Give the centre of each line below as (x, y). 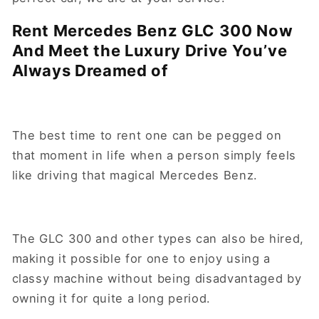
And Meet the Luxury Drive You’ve (150, 51)
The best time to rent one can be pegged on (147, 136)
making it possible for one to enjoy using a (141, 259)
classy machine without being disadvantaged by (157, 279)
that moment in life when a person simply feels (154, 156)
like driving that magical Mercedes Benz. (137, 176)
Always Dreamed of (92, 71)
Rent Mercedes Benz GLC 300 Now (152, 31)
